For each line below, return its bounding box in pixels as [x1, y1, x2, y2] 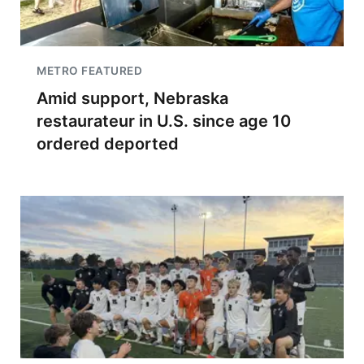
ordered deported [37, 134, 179, 154]
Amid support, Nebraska [37, 89, 228, 108]
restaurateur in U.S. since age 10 [37, 111, 291, 131]
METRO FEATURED [37, 64, 142, 77]
